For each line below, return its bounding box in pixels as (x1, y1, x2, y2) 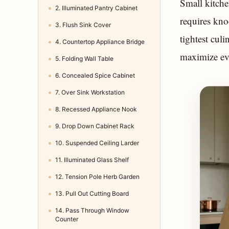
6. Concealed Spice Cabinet (55, 72, 135, 80)
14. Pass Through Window (55, 207, 129, 215)
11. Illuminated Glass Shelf (55, 156, 129, 164)
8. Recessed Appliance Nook (55, 105, 137, 113)
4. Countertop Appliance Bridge (55, 38, 145, 46)
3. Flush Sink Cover (55, 21, 111, 29)
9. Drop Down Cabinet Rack (55, 122, 134, 130)
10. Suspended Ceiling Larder (55, 139, 139, 147)
